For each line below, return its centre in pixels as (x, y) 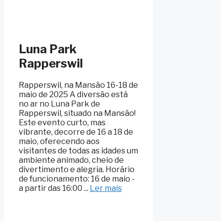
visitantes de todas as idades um (78, 151)
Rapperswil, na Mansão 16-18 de (78, 85)
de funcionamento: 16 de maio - (77, 179)
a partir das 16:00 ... (54, 188)
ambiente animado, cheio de (71, 160)
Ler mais (106, 188)
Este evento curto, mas (62, 123)
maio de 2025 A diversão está (73, 95)
